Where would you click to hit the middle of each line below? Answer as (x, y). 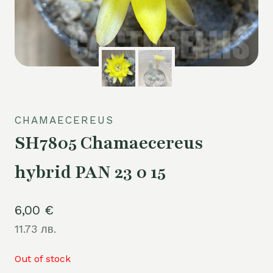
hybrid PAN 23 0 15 (90, 172)
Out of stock (43, 258)
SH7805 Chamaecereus (109, 143)
